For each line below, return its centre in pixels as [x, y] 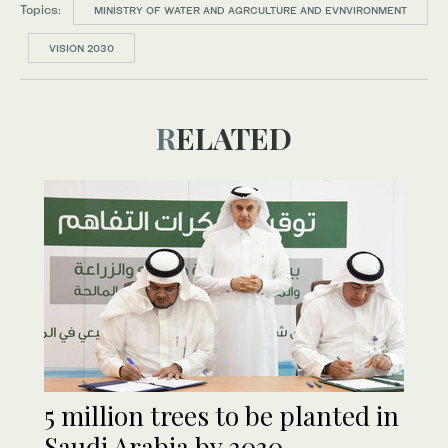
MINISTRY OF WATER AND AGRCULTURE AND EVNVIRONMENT [250, 10]
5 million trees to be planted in [221, 416]
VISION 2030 [81, 48]
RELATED [234, 138]
